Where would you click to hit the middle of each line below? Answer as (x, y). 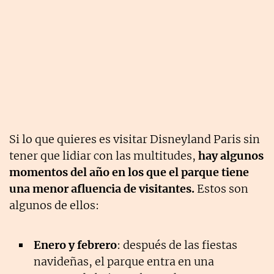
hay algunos (230, 155)
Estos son (221, 188)
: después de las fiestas (177, 245)
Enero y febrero (75, 245)
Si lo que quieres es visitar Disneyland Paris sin (135, 139)
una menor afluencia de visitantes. (102, 188)
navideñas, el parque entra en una (124, 261)
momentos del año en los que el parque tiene (129, 172)
